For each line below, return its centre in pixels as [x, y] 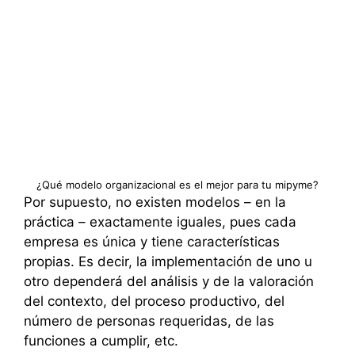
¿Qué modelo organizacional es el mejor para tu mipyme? [177, 184]
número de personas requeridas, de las [149, 321]
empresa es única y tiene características [152, 241]
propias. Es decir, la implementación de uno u [168, 261]
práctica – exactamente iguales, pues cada [160, 221]
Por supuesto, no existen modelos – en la [155, 202]
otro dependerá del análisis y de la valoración [169, 281]
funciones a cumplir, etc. [101, 340]
